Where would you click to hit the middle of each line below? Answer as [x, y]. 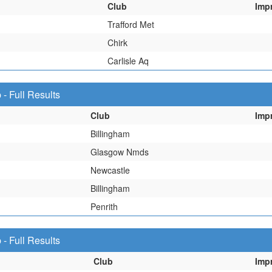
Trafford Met [131, 24]
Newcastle [110, 170]
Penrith [104, 206]
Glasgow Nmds [120, 152]
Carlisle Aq [128, 61]
